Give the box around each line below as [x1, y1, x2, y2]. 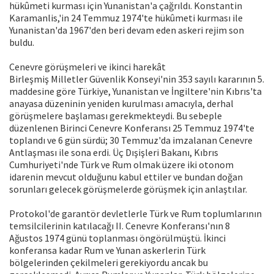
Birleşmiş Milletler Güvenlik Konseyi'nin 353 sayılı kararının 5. [9, 73, 264, 86]
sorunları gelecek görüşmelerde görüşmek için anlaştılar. [9, 183, 247, 196]
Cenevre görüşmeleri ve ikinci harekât [9, 61, 166, 73]
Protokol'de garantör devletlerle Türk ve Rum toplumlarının [9, 207, 262, 220]
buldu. [9, 36, 34, 49]
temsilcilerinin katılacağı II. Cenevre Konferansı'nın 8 [9, 220, 230, 232]
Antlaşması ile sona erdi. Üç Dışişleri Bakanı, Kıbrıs [9, 146, 218, 159]
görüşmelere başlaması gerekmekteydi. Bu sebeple [9, 109, 222, 122]
